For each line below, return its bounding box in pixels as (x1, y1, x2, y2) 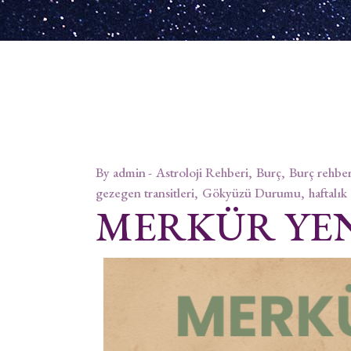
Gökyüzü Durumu (202, 184, 301, 202)
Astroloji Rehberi (156, 164, 248, 182)
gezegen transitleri (96, 184, 194, 202)
